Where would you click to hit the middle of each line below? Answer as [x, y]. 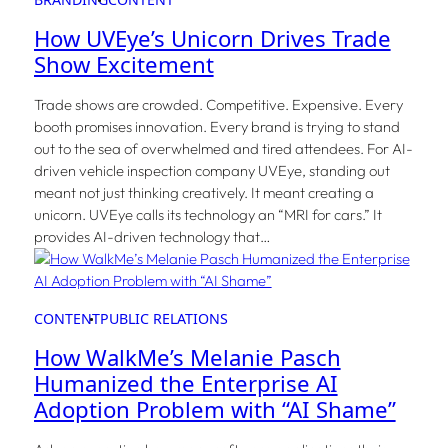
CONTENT [66, 319]
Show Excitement [123, 65]
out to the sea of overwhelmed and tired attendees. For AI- [223, 149]
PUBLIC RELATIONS [163, 319]
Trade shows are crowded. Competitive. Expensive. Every [218, 105]
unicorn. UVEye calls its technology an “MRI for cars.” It [207, 215]
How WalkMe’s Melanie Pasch [187, 358]
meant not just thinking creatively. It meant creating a [203, 193]
